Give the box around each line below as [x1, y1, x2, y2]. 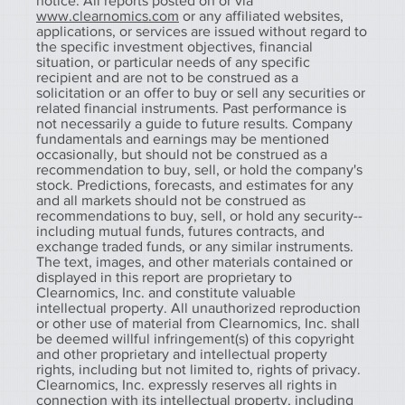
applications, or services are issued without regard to [36, 23, 367, 39]
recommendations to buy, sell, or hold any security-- [36, 207, 363, 223]
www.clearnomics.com [36, 7, 179, 24]
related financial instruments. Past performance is [36, 99, 346, 116]
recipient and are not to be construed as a [36, 69, 298, 85]
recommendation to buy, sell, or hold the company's [36, 161, 363, 177]
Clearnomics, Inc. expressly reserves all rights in [36, 376, 337, 392]
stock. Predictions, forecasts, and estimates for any [36, 176, 353, 193]
